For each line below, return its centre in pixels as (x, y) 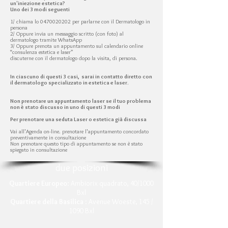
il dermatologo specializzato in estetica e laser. (69, 82)
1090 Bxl (81, 211)
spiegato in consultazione (39, 150)
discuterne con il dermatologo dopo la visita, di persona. (74, 58)
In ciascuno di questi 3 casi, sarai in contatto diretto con (81, 76)
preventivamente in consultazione (48, 137)
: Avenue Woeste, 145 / (118, 202)
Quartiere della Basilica (47, 202)
